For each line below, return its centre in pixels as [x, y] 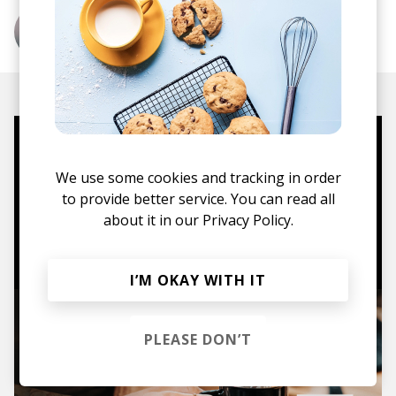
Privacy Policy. [247, 220]
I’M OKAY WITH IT [198, 280]
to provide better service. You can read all [198, 198]
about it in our [152, 220]
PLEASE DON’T [198, 339]
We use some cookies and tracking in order [198, 177]
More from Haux [133, 32]
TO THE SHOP [198, 236]
